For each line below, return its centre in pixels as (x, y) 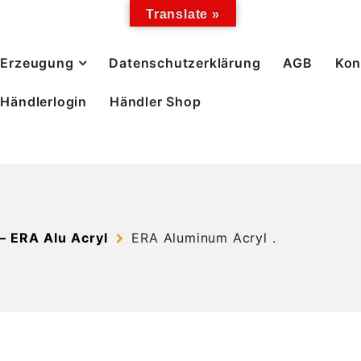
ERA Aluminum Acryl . (204, 238)
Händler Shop (156, 101)
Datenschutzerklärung (185, 62)
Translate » (183, 14)
